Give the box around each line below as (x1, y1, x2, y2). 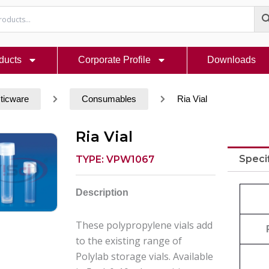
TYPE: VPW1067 (76, 154, 155, 166)
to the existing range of (76, 234, 183, 248)
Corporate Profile (77, 55, 151, 65)
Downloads (207, 55, 256, 65)
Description (76, 187, 129, 198)
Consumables (82, 94, 136, 104)
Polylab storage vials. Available (76, 250, 214, 264)
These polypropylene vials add (76, 219, 213, 232)
